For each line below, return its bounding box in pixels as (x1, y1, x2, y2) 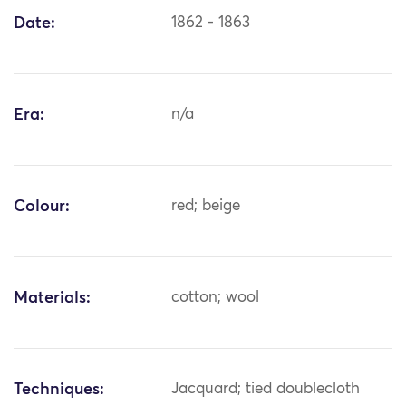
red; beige (171, 198, 241, 215)
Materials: (14, 290, 91, 307)
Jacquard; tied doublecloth (171, 382, 361, 398)
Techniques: (14, 382, 104, 399)
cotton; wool (171, 290, 260, 306)
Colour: (14, 198, 70, 216)
